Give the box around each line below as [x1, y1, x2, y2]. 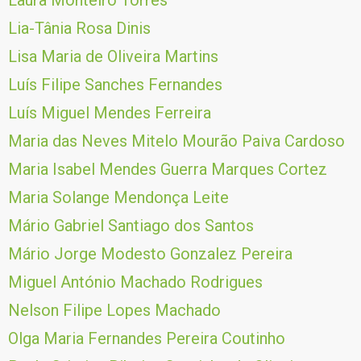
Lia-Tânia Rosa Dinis [8, 19, 151, 38]
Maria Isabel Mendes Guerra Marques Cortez [8, 160, 327, 179]
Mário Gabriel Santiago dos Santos [8, 216, 254, 235]
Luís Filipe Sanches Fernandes [8, 75, 222, 94]
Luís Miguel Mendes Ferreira [8, 103, 211, 122]
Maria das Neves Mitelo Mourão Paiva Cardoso [8, 131, 345, 151]
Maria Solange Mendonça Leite [8, 188, 229, 207]
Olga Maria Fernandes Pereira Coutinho [8, 329, 285, 348]
